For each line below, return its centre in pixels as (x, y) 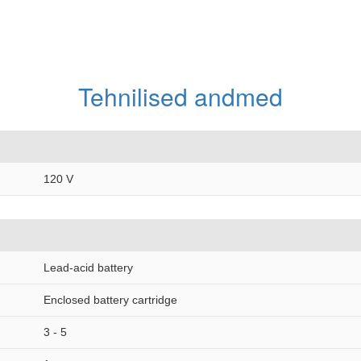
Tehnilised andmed (180, 96)
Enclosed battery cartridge (110, 300)
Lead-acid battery (88, 268)
